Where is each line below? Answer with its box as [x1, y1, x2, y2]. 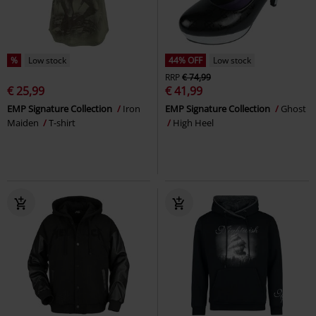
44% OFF [169, 54, 202, 66]
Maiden [7, 116, 41, 129]
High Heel [173, 116, 214, 129]
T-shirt [49, 116, 75, 129]
